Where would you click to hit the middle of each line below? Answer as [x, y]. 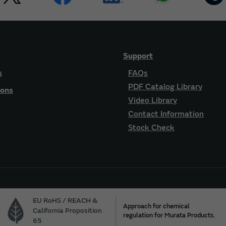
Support [138, 56]
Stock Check [151, 128]
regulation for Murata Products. [169, 215]
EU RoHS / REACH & [65, 200]
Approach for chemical [157, 206]
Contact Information [166, 114]
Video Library [153, 101]
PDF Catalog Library [165, 87]
